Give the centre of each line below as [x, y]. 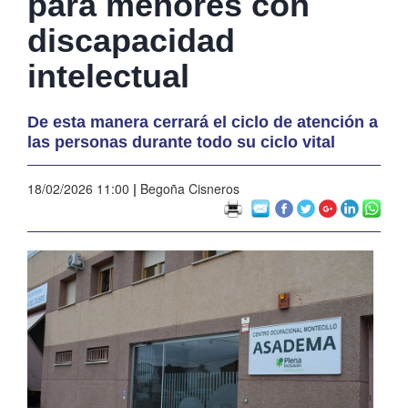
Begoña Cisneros [188, 188]
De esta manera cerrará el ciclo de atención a [203, 122]
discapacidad [131, 40]
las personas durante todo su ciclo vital [181, 142]
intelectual [108, 76]
